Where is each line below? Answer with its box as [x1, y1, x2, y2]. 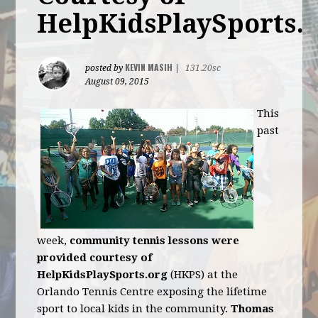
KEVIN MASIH [125, 61, 173, 73]
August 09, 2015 [85, 77, 150, 87]
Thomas [231, 302, 275, 315]
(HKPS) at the [168, 268, 238, 281]
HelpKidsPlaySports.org [37, 268, 168, 281]
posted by [85, 63, 126, 73]
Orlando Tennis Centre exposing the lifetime [37, 285, 268, 298]
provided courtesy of [37, 251, 153, 264]
